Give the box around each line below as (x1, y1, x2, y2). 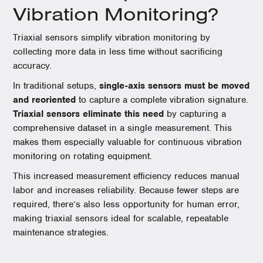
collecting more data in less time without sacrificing (13, 46, 223, 58)
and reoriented (13, 94, 76, 106)
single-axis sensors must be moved (99, 80, 250, 92)
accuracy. (13, 60, 52, 72)
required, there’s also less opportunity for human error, (13, 198, 240, 210)
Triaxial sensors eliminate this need (13, 108, 164, 120)
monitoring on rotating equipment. (13, 150, 153, 162)
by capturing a (164, 108, 227, 120)
